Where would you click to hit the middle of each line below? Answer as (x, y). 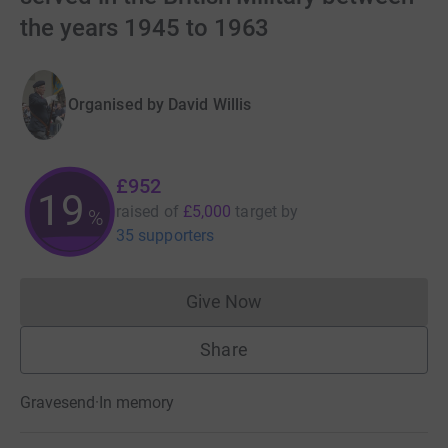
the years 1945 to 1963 (145, 28)
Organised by (116, 105)
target (256, 212)
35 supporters (165, 236)
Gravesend (57, 403)
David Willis (210, 105)
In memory (136, 403)
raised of (147, 212)
